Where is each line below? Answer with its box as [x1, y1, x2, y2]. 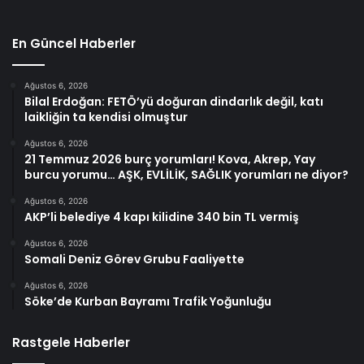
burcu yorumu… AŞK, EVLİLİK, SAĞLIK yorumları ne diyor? [24, 167, 349, 184]
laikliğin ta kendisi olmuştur [24, 109, 188, 126]
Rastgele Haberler [12, 334, 130, 352]
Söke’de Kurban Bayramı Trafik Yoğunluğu [24, 293, 271, 310]
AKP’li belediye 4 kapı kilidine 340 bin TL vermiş [24, 209, 299, 226]
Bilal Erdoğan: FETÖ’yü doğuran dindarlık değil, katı [24, 93, 323, 110]
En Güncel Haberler [12, 35, 136, 53]
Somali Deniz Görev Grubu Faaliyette [24, 251, 245, 268]
